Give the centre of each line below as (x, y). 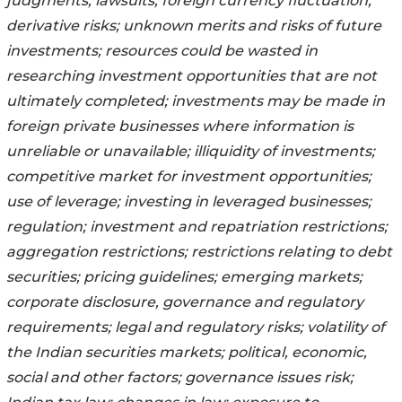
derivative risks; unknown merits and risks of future (194, 25)
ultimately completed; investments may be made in (196, 100)
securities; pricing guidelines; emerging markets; (184, 276)
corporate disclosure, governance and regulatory (185, 301)
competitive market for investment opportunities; (189, 176)
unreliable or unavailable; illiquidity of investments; (191, 151)
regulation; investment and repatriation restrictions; (197, 226)
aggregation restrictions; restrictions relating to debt (199, 251)
